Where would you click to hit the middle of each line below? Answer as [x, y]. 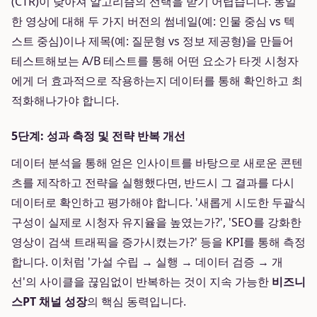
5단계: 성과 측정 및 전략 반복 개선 [98, 136]
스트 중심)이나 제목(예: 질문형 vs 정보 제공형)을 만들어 [152, 41]
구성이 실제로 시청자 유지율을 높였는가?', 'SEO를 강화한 [156, 222]
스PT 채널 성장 [49, 301]
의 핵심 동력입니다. [137, 301]
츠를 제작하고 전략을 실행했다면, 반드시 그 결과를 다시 [153, 183]
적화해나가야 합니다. [65, 100]
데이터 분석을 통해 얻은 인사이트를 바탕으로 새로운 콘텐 [157, 163]
